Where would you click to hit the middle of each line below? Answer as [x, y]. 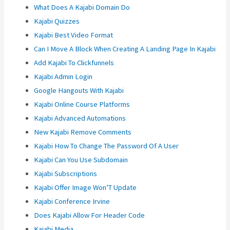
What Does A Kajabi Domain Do [82, 7]
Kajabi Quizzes [57, 21]
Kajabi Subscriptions [66, 174]
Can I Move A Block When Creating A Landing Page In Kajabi [125, 49]
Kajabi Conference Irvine [72, 202]
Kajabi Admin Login [63, 77]
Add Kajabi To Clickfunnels [74, 63]
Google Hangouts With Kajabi [79, 91]
